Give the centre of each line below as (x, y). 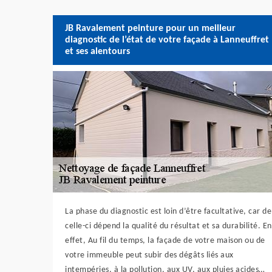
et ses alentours (97, 51)
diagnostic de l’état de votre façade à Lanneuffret (167, 40)
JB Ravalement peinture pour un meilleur (150, 28)
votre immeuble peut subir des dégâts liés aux (149, 255)
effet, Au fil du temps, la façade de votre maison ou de (165, 241)
